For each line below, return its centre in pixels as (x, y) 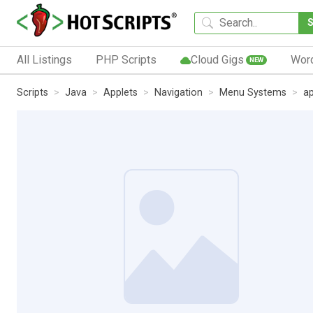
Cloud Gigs (217, 59)
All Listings (44, 59)
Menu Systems (253, 92)
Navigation (179, 92)
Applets (121, 92)
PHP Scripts (126, 59)
